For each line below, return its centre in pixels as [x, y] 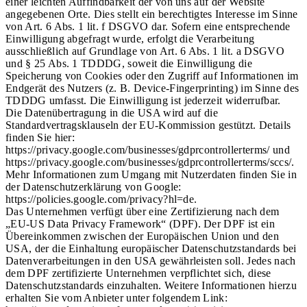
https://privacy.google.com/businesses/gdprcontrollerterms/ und [148, 150]
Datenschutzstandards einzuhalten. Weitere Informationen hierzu [151, 286]
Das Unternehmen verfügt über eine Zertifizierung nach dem [143, 212]
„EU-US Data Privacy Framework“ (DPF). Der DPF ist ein [140, 224]
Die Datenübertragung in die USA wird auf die [112, 113]
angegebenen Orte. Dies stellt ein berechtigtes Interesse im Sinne [152, 14]
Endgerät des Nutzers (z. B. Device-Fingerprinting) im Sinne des [152, 88]
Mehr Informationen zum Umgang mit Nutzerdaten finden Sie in [151, 175]
